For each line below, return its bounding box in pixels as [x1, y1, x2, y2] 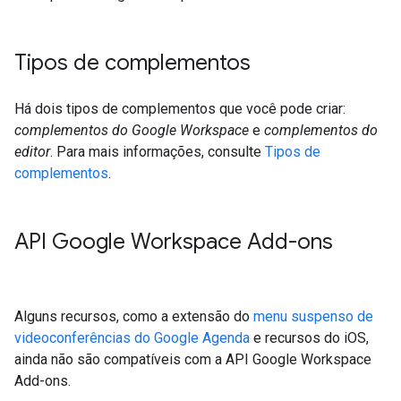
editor [14, 143, 50, 160]
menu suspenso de [253, 308, 373, 325]
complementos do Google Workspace [14, 122, 249, 139]
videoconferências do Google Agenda [14, 329, 250, 346]
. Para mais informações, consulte [50, 143, 265, 160]
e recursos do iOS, [250, 329, 369, 346]
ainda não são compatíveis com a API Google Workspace [14, 351, 371, 368]
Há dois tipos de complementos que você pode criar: [14, 100, 346, 117]
